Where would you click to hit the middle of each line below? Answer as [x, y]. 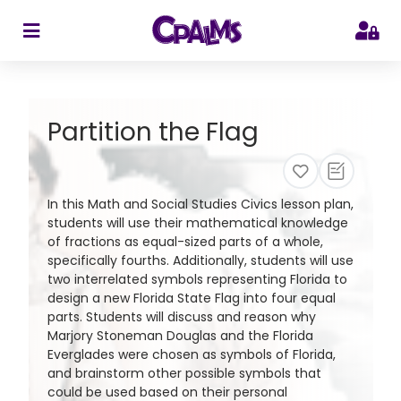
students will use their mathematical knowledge [197, 223]
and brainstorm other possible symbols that [184, 374]
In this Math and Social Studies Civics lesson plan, [200, 205]
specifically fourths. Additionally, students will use [200, 261]
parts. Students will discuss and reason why [181, 317]
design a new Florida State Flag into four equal [191, 299]
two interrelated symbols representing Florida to [197, 280]
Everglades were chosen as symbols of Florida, [191, 355]
